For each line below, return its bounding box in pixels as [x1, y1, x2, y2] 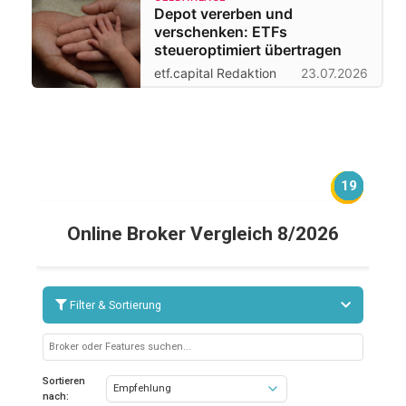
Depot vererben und [154, 4, 293, 23]
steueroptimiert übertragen [154, 40, 342, 59]
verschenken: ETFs [154, 22, 287, 41]
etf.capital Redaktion [154, 64, 276, 81]
